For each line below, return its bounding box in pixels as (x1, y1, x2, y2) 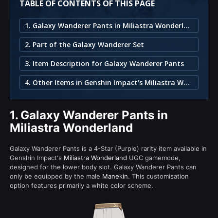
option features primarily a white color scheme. (10, 181, 153, 189)
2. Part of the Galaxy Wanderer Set (25, 39, 144, 49)
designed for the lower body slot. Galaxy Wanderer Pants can (10, 163, 197, 171)
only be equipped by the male (10, 172, 102, 180)
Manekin (102, 172, 128, 180)
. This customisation (128, 172, 189, 180)
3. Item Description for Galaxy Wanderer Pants (25, 58, 184, 68)
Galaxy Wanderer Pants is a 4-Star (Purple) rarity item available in (10, 144, 207, 152)
